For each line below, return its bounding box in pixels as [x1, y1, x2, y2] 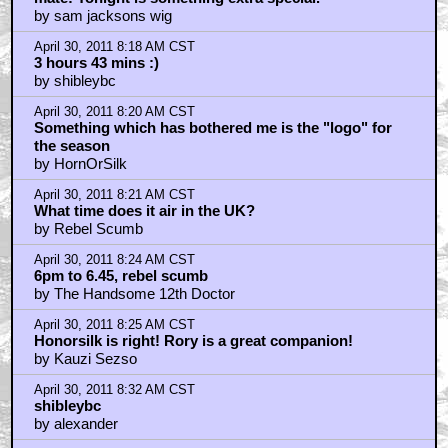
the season [33, 136, 110, 154]
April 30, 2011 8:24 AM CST [33, 252, 195, 267]
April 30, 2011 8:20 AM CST [33, 104, 195, 119]
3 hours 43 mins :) [33, 53, 159, 71]
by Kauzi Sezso [33, 349, 137, 367]
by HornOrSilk [33, 154, 127, 172]
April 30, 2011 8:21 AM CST [33, 187, 195, 202]
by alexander [33, 414, 118, 432]
